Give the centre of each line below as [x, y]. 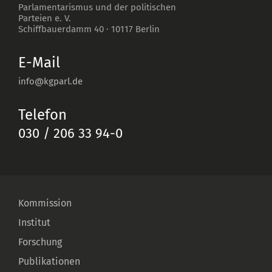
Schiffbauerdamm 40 [61, 29]
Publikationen [49, 261]
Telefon [42, 114]
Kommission [45, 203]
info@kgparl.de [50, 81]
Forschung [40, 242]
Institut [34, 222]
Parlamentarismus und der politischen [97, 7]
